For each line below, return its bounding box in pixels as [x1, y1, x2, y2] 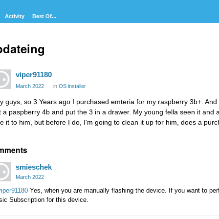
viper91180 [16, 70, 52, 79]
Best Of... [32, 13, 56, 19]
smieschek [16, 162, 52, 171]
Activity [5, 13, 24, 19]
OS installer [59, 83, 86, 89]
